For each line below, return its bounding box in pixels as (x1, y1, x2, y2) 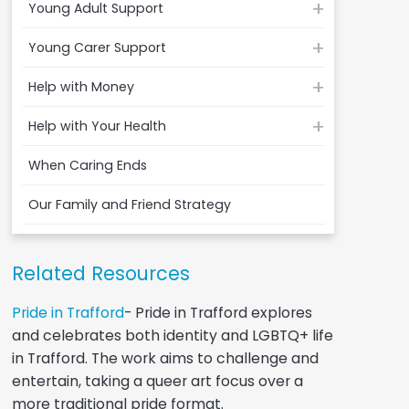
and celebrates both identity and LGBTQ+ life (11, 324, 333, 346)
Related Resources (11, 259, 190, 287)
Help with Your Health (27, 116, 166, 135)
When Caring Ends (27, 155, 147, 174)
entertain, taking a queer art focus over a (11, 370, 303, 392)
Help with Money (27, 77, 134, 96)
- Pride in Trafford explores (123, 301, 312, 323)
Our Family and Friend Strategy (27, 194, 231, 214)
